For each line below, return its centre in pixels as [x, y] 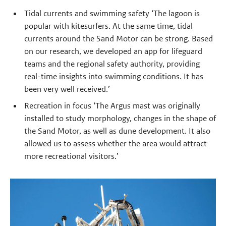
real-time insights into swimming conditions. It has [114, 76]
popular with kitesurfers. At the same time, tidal [108, 26]
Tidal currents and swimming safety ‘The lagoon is [112, 13]
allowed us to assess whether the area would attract [115, 144]
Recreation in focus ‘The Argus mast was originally [112, 106]
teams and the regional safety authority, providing [112, 64]
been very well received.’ [67, 89]
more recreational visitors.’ [71, 156]
